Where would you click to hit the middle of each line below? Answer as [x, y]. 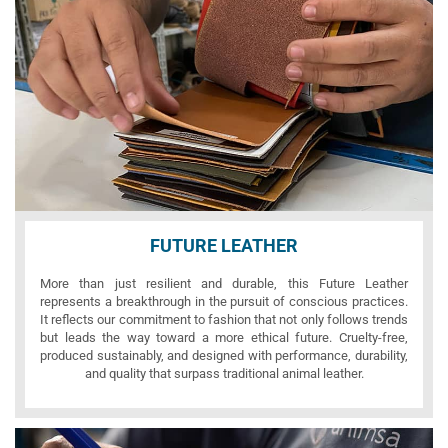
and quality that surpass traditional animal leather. [224, 373]
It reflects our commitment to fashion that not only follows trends [224, 319]
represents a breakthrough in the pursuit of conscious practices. [224, 301]
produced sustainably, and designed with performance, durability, [224, 355]
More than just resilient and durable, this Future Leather [224, 283]
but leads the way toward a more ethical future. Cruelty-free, [224, 337]
